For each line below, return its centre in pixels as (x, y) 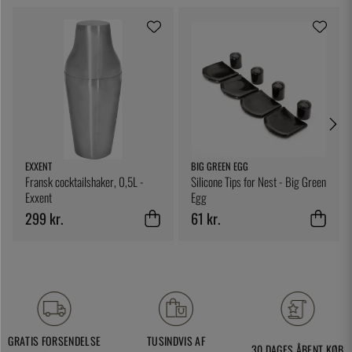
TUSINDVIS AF (176, 341)
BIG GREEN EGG (220, 167)
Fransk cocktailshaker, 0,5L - (84, 182)
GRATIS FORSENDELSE (55, 341)
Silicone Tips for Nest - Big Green (259, 182)
